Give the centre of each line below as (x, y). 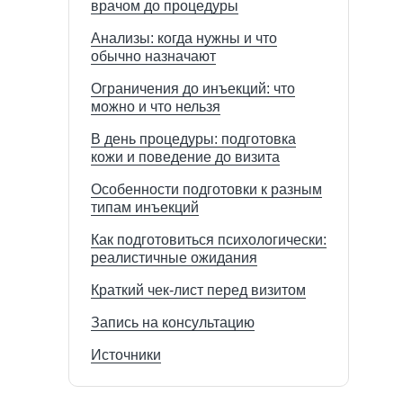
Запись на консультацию (173, 322)
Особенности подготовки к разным (206, 189)
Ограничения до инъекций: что (193, 89)
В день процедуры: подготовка (193, 139)
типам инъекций (145, 207)
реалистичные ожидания (174, 258)
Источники (126, 355)
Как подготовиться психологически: (209, 240)
